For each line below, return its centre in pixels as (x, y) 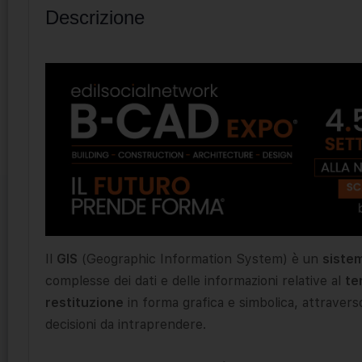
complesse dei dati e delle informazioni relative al (195, 280)
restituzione (84, 302)
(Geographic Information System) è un (200, 259)
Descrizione (95, 17)
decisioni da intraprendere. (126, 324)
